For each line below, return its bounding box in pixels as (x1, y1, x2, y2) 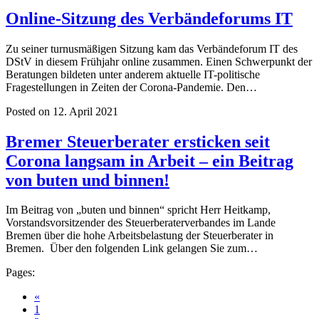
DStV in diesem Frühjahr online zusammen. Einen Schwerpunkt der (6, 55, 312, 68)
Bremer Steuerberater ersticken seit (6, 132, 270, 151)
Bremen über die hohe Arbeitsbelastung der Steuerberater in (6, 229, 273, 242)
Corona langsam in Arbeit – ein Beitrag (6, 151, 293, 170)
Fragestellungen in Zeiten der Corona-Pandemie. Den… (6, 80, 257, 93)
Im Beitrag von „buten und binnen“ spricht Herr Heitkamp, (6, 204, 271, 216)
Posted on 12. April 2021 (6, 105, 118, 117)
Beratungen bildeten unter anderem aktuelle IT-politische (6, 68, 260, 80)
